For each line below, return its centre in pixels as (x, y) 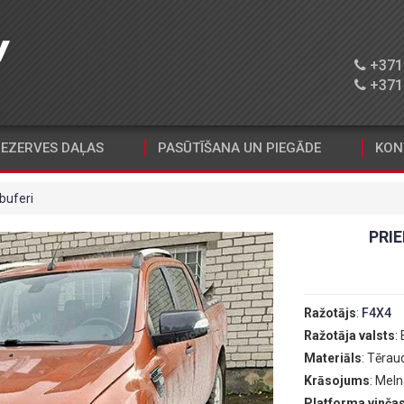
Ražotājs (330, 313)
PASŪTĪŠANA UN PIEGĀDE (239, 148)
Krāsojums (336, 381)
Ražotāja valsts (349, 335)
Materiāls (332, 358)
